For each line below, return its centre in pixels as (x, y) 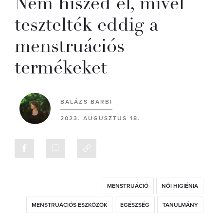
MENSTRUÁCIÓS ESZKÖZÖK (69, 205)
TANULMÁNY (180, 205)
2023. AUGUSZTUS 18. (100, 118)
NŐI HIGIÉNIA (180, 186)
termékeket (61, 67)
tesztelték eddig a (86, 25)
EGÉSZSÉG (135, 205)
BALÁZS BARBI (87, 102)
